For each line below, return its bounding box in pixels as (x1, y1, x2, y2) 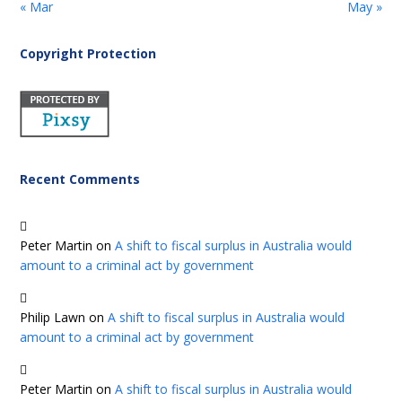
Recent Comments (20, 170, 141, 188)
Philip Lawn (20, 309, 86, 326)
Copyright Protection (20, 45, 157, 62)
